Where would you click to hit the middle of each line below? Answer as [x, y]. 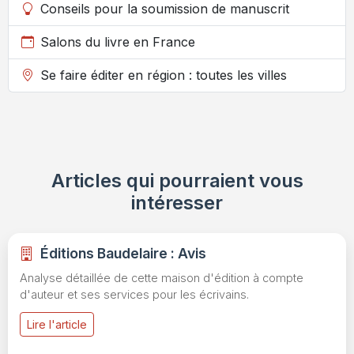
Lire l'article [57, 325]
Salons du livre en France [118, 42]
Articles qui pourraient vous [177, 181]
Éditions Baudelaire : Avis [123, 254]
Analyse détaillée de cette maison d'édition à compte [162, 278]
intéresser [177, 203]
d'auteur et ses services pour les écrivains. [134, 295]
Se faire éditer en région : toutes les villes [164, 75]
